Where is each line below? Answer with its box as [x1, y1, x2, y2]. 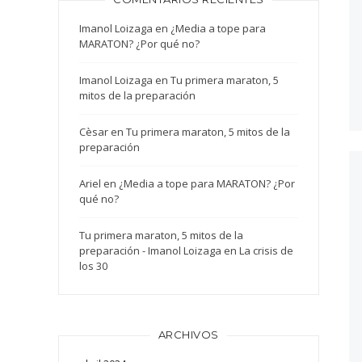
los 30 [79, 259, 108, 274]
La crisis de [239, 243, 294, 259]
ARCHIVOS [158, 328, 219, 342]
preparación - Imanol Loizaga [79, 243, 222, 259]
